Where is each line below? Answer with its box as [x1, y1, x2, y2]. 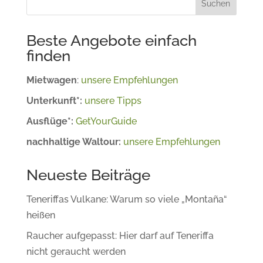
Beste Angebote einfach [26, 31, 197, 49]
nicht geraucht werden [26, 245, 126, 257]
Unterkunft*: [26, 95, 85, 106]
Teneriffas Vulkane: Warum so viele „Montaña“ [26, 193, 227, 205]
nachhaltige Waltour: [26, 136, 123, 147]
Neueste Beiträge [26, 166, 150, 184]
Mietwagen [26, 74, 77, 86]
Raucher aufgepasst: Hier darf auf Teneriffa [26, 230, 214, 241]
